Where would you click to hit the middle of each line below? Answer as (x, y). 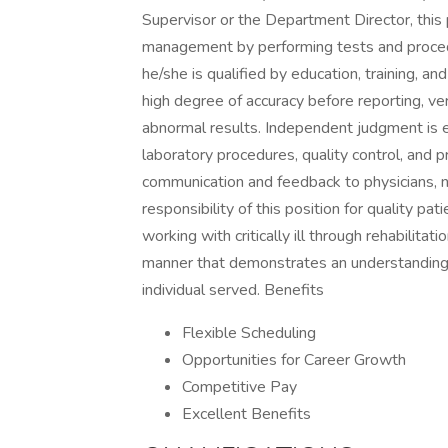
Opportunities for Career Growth (294, 360)
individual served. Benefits (233, 290)
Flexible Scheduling (249, 333)
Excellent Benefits (246, 414)
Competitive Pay (239, 387)
